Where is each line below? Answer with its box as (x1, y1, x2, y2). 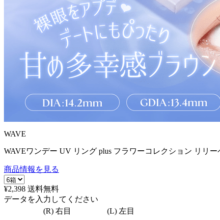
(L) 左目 (107, 207, 135, 215)
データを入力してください (4, 195, 98, 203)
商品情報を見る (4, 165, 59, 173)
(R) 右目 (43, 207, 71, 215)
